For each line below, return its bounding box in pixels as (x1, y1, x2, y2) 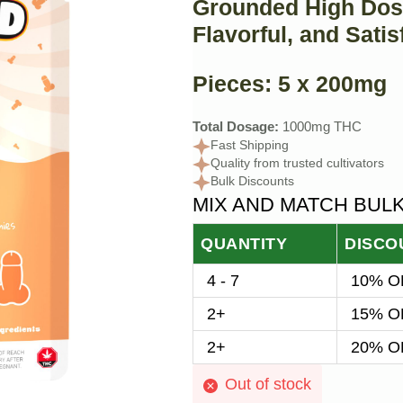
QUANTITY (201, 234, 287, 253)
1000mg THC (279, 119, 362, 138)
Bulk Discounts (210, 174, 294, 191)
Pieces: (193, 70, 272, 96)
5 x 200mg (272, 70, 387, 96)
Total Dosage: (193, 119, 279, 138)
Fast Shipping (210, 138, 289, 155)
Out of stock (225, 374, 311, 397)
